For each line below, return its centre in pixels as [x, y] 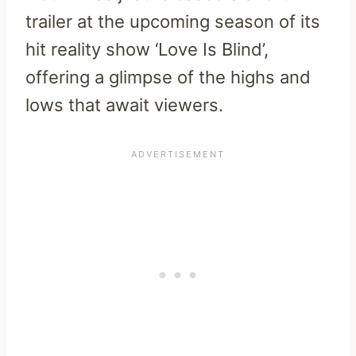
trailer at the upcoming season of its [173, 22]
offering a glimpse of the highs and [168, 77]
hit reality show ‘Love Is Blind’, [147, 50]
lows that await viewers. [124, 105]
